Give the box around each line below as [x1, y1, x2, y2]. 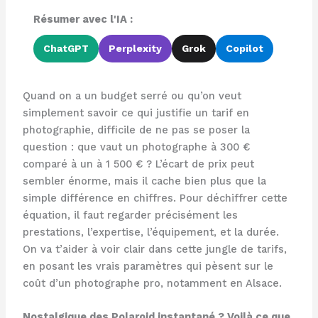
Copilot [225, 43, 263, 54]
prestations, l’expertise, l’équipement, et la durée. [22, 226, 279, 238]
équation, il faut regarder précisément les [22, 209, 238, 221]
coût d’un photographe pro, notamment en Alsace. [22, 277, 282, 290]
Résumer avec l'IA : [33, 13, 133, 26]
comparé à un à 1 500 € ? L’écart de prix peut [22, 158, 254, 170]
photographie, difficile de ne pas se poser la [22, 124, 250, 136]
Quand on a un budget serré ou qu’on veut [22, 89, 241, 102]
